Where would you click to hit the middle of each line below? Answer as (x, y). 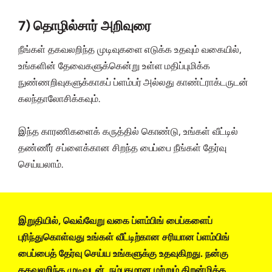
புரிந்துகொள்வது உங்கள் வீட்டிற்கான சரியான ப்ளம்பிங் (124, 237)
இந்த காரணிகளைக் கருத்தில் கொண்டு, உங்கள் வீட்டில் (128, 132)
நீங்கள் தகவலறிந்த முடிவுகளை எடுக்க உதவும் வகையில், (130, 50)
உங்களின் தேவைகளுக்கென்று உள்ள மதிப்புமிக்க (114, 66)
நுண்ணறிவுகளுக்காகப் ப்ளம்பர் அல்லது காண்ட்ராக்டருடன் (134, 83)
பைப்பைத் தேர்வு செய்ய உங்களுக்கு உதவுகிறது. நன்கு (124, 254)
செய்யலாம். (41, 165)
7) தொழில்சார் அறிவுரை (85, 26)
